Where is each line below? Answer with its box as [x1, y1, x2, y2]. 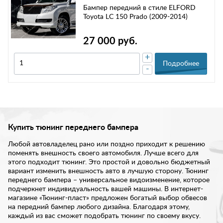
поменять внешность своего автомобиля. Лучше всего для [8, 149, 199, 157]
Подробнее [163, 60, 199, 67]
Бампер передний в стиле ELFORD [83, 4, 196, 11]
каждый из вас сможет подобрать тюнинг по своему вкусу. [8, 212, 201, 220]
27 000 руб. [83, 36, 137, 46]
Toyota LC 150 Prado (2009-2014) [83, 13, 188, 20]
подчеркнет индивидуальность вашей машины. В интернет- [8, 185, 203, 193]
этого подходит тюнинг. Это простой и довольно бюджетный [8, 158, 210, 166]
